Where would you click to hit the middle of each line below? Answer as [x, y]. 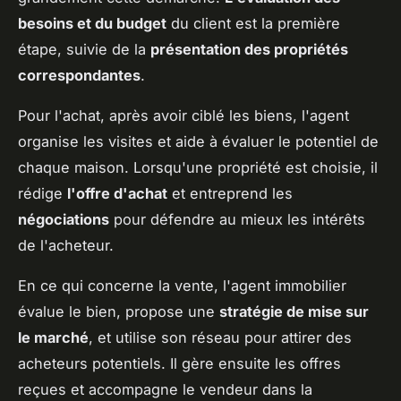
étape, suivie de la [84, 49]
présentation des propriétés [249, 49]
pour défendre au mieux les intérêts [237, 219]
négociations [64, 219]
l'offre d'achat [117, 193]
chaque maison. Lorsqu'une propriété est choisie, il [198, 167]
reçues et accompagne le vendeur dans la [165, 389]
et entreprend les [230, 193]
